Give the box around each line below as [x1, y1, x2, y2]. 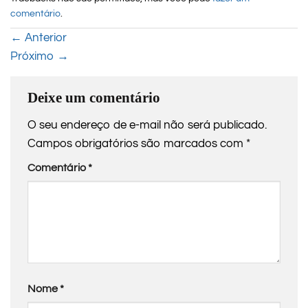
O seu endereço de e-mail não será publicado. [27, 119, 267, 132]
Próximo [10, 49, 57, 63]
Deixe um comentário [27, 89, 160, 106]
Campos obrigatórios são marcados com [27, 137, 246, 151]
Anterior [22, 31, 67, 44]
